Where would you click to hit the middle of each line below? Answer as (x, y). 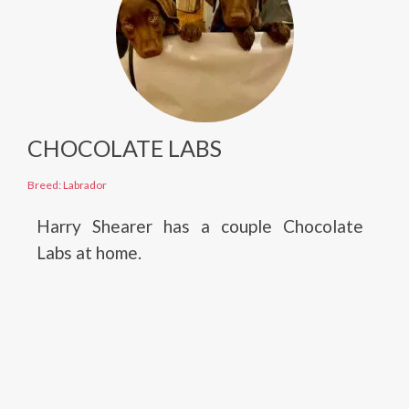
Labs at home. (89, 252)
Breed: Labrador (67, 185)
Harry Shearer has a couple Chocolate (200, 226)
